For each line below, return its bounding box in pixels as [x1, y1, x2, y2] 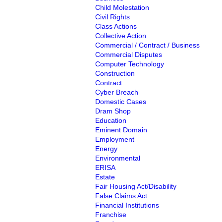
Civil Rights [95, 13, 130, 21]
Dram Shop [95, 107, 131, 115]
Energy [95, 145, 117, 153]
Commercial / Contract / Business [95, 41, 200, 49]
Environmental [95, 154, 140, 162]
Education [95, 116, 126, 124]
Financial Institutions [95, 201, 159, 209]
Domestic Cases [95, 98, 146, 106]
